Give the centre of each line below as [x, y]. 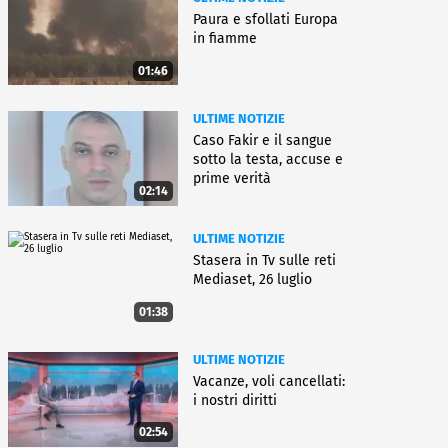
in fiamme [225, 38]
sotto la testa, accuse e [268, 159]
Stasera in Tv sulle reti [264, 261]
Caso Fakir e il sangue [262, 140]
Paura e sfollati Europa [265, 19]
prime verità [232, 178]
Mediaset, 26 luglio [252, 280]
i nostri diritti [235, 400]
